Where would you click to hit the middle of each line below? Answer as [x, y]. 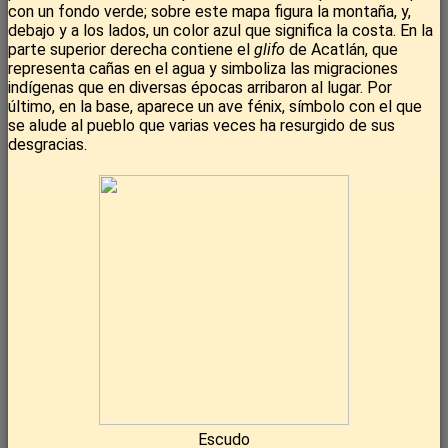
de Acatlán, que [341, 50]
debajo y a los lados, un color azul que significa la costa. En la [220, 31]
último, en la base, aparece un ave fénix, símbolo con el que [215, 107]
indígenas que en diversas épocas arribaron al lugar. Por [200, 88]
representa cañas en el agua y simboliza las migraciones [203, 69]
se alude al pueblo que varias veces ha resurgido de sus [201, 126]
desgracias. [47, 145]
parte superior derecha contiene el [131, 50]
